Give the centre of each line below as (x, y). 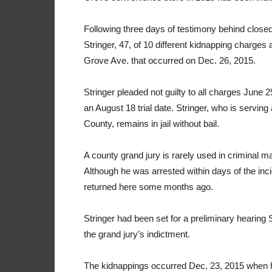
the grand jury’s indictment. (138, 234)
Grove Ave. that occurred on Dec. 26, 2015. (170, 60)
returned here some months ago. (148, 187)
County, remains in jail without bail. (151, 124)
